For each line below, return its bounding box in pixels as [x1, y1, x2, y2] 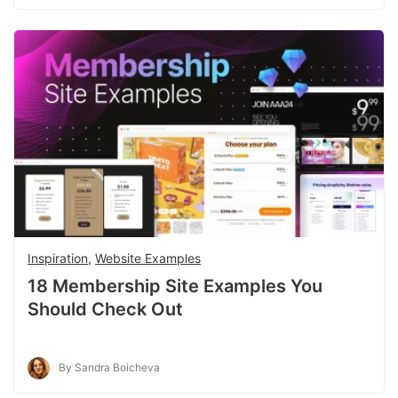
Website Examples [95, 250, 201, 266]
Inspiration [28, 250, 88, 266]
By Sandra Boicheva [59, 360, 160, 374]
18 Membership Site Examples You [28, 275, 322, 297]
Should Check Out [28, 298, 183, 320]
